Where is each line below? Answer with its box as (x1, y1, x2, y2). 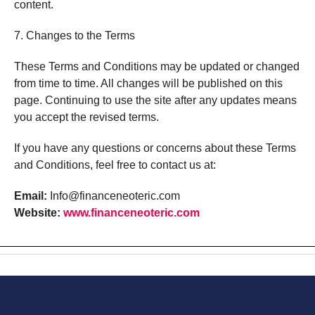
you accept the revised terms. (13, 111, 159, 123)
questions (91, 142, 143, 154)
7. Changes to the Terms (13, 30, 135, 41)
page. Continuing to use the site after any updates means (13, 94, 297, 106)
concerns (155, 142, 205, 154)
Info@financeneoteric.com (46, 190, 180, 202)
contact (150, 159, 189, 171)
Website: (13, 207, 60, 219)
